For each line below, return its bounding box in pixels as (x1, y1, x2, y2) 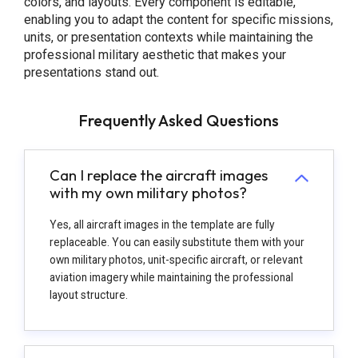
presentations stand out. (23, 65, 159, 81)
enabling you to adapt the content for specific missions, (23, 12, 333, 28)
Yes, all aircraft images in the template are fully (49, 218, 274, 232)
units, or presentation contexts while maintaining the (23, 30, 313, 46)
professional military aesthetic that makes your (23, 47, 286, 63)
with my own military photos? (49, 182, 247, 202)
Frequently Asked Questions (78, 109, 280, 130)
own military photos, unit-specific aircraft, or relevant (49, 253, 303, 267)
